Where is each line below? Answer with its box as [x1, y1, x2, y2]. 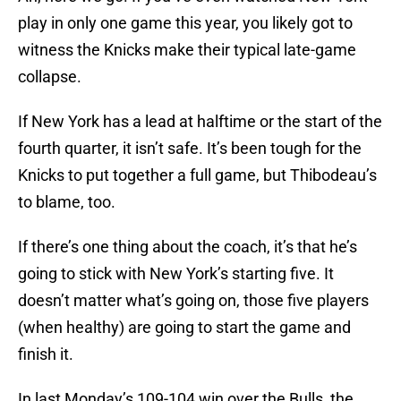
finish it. [18, 345, 73, 364]
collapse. [18, 67, 81, 87]
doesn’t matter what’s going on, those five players [18, 291, 369, 311]
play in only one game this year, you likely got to [18, 13, 353, 33]
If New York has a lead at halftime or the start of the [18, 112, 382, 132]
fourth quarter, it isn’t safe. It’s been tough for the [18, 139, 362, 158]
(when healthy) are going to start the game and [18, 318, 351, 337]
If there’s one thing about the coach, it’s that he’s [18, 237, 357, 257]
